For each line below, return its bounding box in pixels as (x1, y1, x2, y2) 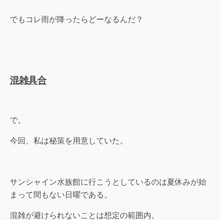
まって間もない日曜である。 (10, 190, 112, 200)
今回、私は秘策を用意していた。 (10, 136, 128, 146)
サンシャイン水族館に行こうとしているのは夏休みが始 (10, 177, 206, 187)
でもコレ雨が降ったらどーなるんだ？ (10, 15, 143, 25)
